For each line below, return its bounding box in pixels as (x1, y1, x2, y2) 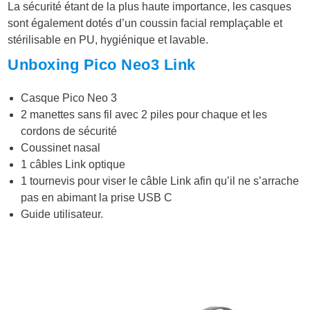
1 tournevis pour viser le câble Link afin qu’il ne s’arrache (21, 174, 300, 187)
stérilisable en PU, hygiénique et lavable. (8, 34, 209, 46)
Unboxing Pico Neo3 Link (8, 56, 196, 74)
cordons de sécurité (21, 125, 118, 137)
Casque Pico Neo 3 (21, 91, 118, 104)
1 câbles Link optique (21, 158, 126, 170)
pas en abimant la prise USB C (21, 191, 173, 203)
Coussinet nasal (21, 141, 101, 154)
